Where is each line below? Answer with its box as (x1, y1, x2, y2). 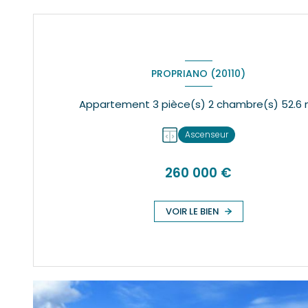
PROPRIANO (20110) (151, 66, 246, 80)
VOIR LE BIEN (166, 204, 220, 218)
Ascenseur (185, 129, 229, 141)
